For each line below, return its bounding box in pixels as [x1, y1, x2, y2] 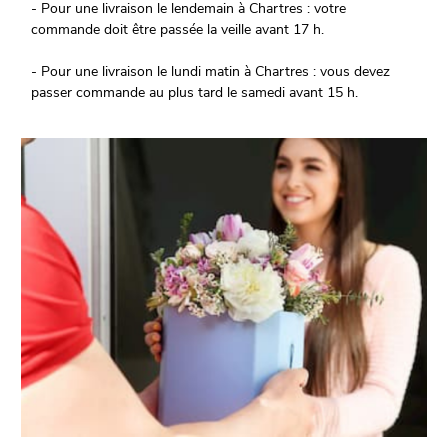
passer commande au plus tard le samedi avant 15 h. [31, 83, 359, 103]
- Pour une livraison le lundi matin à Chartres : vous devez [31, 62, 391, 82]
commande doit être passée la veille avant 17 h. [31, 20, 325, 40]
